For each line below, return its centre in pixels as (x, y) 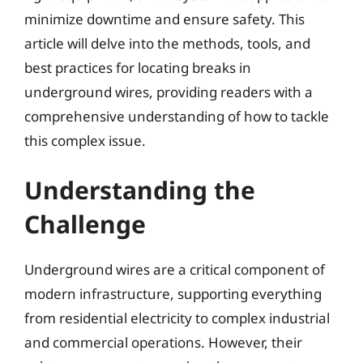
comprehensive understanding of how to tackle (177, 116)
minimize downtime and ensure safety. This (164, 19)
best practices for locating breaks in (138, 67)
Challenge (85, 224)
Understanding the (140, 190)
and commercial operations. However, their (163, 342)
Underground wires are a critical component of (175, 269)
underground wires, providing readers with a (169, 92)
